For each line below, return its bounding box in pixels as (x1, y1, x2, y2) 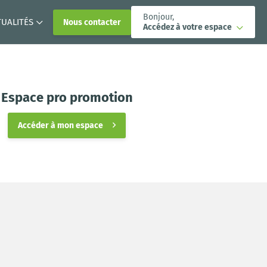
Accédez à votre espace (142, 22, 234, 33)
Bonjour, (142, 12, 174, 23)
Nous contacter (63, 17, 121, 27)
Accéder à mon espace (18, 120, 103, 131)
